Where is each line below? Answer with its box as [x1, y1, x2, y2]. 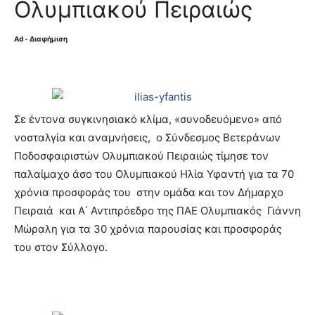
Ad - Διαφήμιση [14, 34, 67, 43]
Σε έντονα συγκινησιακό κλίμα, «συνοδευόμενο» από [14, 112, 282, 126]
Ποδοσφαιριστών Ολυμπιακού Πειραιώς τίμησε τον [14, 149, 269, 162]
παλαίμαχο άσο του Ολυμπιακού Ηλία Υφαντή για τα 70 [14, 167, 294, 181]
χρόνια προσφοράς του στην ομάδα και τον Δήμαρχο [14, 186, 283, 199]
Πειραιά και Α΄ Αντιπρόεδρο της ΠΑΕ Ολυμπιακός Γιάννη [14, 204, 301, 217]
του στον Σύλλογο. [14, 240, 108, 254]
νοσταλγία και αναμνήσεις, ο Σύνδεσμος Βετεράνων [14, 131, 281, 144]
